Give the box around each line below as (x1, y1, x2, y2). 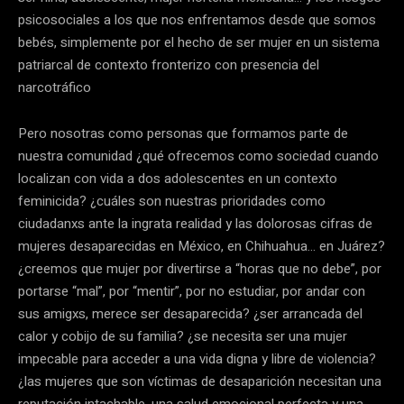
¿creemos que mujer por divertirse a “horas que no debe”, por (18, 258, 381, 279)
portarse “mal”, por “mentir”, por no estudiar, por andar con (18, 280, 365, 301)
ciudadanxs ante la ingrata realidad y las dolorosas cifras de (18, 213, 372, 234)
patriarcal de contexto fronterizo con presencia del (18, 54, 319, 75)
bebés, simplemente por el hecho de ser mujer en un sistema (18, 32, 380, 52)
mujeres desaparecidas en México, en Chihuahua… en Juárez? (18, 235, 385, 256)
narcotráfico (18, 77, 95, 97)
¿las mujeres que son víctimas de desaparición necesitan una (18, 371, 381, 391)
